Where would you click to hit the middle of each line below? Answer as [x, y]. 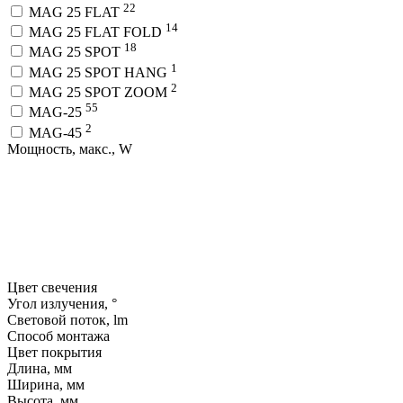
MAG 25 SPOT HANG [100, 72]
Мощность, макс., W [70, 148]
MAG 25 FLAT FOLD [97, 32]
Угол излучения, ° [62, 303]
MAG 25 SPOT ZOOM [100, 93]
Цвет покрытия [54, 352]
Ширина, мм [46, 384]
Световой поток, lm [67, 319]
